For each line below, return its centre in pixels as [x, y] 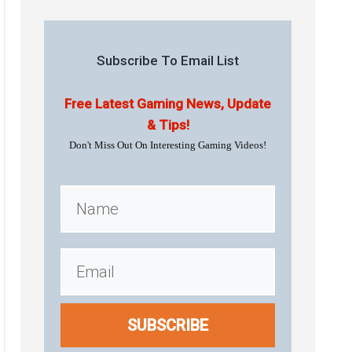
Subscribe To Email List [168, 60]
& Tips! [168, 125]
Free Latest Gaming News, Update [168, 104]
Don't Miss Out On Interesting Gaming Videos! [168, 145]
